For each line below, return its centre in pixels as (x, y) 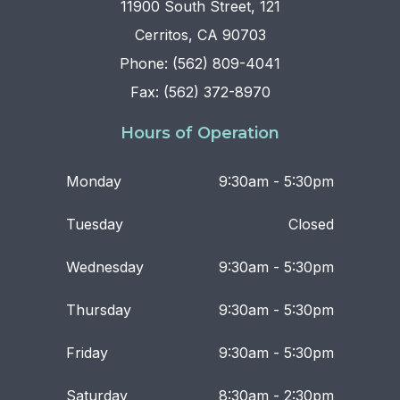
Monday (94, 182)
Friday (87, 353)
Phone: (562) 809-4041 (200, 64)
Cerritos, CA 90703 (200, 35)
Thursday (99, 310)
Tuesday (95, 225)
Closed (311, 225)
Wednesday (105, 267)
